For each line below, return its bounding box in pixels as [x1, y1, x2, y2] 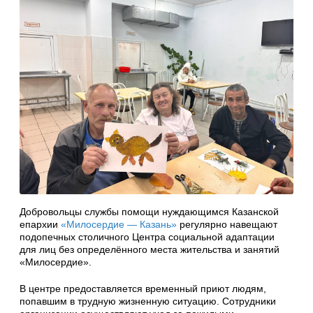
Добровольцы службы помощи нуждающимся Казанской [20, 205, 279, 217]
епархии [20, 218, 61, 230]
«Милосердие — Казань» [61, 218, 177, 230]
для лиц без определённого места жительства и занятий [20, 243, 279, 255]
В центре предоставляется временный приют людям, [20, 282, 266, 294]
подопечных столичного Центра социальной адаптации [20, 231, 275, 242]
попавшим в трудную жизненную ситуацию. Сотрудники [20, 295, 276, 307]
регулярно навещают [177, 218, 277, 230]
